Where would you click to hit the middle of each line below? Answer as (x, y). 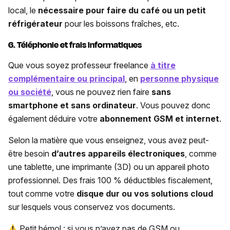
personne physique (179, 78)
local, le (23, 11)
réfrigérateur (35, 24)
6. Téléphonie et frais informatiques (75, 45)
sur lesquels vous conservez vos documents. (92, 207)
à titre (163, 65)
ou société (30, 92)
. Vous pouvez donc (173, 105)
